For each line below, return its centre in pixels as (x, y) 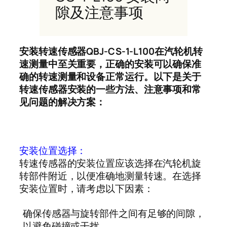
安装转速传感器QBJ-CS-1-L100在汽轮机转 (111, 51)
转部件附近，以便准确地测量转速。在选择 (110, 176)
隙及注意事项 (99, 12)
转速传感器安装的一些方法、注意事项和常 (110, 89)
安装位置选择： (53, 151)
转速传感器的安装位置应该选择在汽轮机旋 (110, 163)
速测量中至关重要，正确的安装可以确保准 (110, 64)
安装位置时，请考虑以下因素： (86, 189)
